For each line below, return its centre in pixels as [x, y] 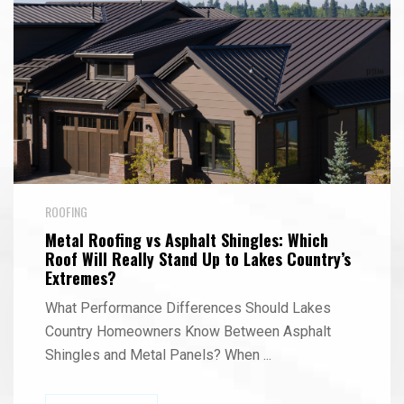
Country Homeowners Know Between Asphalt [188, 331]
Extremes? [81, 278]
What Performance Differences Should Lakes [188, 308]
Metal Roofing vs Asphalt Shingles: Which [187, 240]
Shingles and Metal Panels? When [154, 355]
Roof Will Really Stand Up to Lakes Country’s [198, 259]
